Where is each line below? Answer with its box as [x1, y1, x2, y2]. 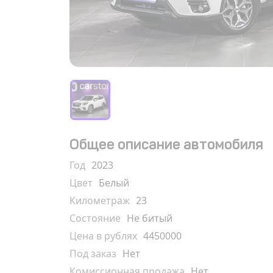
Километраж [69, 194, 130, 207]
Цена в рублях [69, 229, 137, 243]
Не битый [127, 211, 172, 225]
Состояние [69, 211, 121, 225]
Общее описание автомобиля [69, 135, 263, 153]
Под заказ [69, 247, 116, 260]
